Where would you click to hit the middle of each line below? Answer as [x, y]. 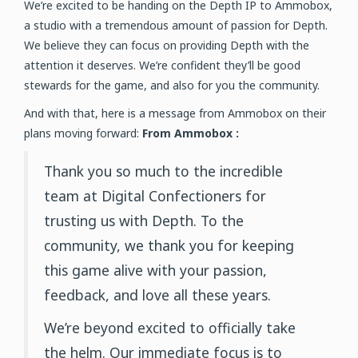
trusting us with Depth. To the [144, 221]
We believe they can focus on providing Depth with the [167, 45]
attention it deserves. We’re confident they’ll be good [162, 65]
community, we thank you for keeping [169, 245]
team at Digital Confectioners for [155, 196]
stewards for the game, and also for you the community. [172, 85]
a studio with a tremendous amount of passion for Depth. [176, 25]
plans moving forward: [83, 133]
